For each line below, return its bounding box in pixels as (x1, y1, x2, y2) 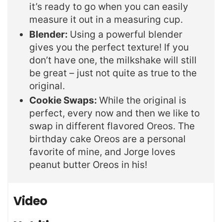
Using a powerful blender (70, 28, 182, 40)
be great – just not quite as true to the (29, 67, 197, 79)
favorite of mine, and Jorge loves (29, 146, 175, 158)
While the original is (99, 95, 186, 107)
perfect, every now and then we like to (29, 108, 200, 119)
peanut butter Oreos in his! (29, 159, 147, 171)
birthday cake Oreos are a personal (29, 133, 186, 145)
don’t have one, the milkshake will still (29, 54, 197, 66)
